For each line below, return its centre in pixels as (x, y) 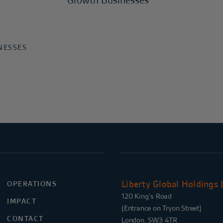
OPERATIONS (32, 184)
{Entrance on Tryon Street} (162, 208)
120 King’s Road (147, 196)
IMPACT (22, 201)
